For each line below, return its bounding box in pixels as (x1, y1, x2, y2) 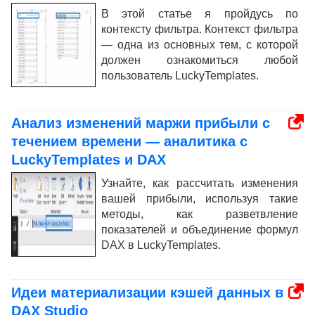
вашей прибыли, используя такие (101, 192, 298, 205)
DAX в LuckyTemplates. (101, 238, 221, 251)
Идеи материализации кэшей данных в (11, 284, 283, 300)
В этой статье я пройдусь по (101, 7, 298, 20)
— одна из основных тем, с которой (101, 38, 298, 51)
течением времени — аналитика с (11, 133, 247, 149)
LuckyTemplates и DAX (11, 151, 166, 167)
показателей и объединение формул (101, 223, 298, 236)
